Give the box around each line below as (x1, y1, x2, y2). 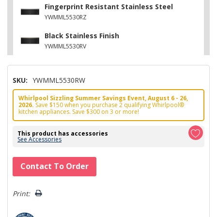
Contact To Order (20, 160, 89, 171)
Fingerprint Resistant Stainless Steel (45, 1, 173, 11)
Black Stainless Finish (45, 31, 119, 40)
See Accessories (17, 135, 62, 143)
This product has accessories (17, 129, 108, 138)
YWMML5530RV (45, 42, 86, 50)
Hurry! (13, 157, 33, 167)
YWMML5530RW (32, 75, 85, 85)
